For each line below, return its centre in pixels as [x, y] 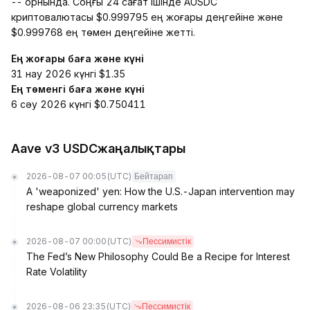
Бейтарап [154, 176]
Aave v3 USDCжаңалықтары [98, 148]
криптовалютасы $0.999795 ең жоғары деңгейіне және [147, 17]
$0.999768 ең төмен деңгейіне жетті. [103, 32]
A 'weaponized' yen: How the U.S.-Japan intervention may [161, 191]
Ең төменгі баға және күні [78, 89]
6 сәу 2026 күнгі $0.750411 [79, 104]
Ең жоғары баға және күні [77, 58]
